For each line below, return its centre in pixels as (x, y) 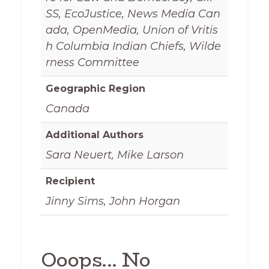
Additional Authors (94, 134)
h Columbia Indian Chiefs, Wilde (133, 46)
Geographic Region (95, 88)
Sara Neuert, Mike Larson (114, 155)
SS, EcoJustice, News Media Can (133, 14)
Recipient (70, 181)
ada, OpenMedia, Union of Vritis (131, 30)
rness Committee (92, 62)
